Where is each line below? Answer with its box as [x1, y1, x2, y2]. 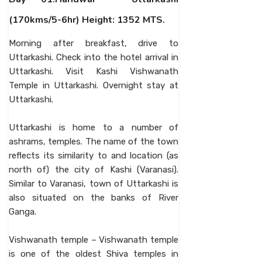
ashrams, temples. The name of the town [9, 136, 178, 147]
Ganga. [9, 206, 36, 217]
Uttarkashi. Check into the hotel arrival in [9, 52, 178, 63]
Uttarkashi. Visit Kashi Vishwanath [9, 66, 178, 77]
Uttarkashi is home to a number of [9, 122, 178, 133]
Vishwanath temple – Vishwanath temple [9, 235, 178, 245]
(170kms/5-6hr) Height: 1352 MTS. [9, 13, 165, 26]
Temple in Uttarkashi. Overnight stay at [9, 80, 178, 91]
